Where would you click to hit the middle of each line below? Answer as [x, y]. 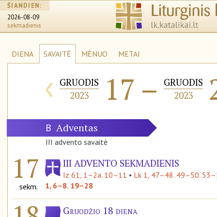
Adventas [86, 127]
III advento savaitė [77, 142]
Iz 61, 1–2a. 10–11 [95, 175]
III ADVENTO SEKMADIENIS [121, 163]
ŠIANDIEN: [25, 6]
